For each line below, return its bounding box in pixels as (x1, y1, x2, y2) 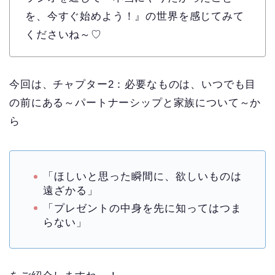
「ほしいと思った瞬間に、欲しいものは (43, 171, 242, 183)
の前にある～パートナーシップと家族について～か (9, 97, 261, 109)
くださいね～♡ (25, 29, 102, 41)
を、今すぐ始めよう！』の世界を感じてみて (25, 10, 244, 23)
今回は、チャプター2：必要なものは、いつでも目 (9, 79, 257, 91)
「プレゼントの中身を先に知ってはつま (43, 203, 242, 215)
